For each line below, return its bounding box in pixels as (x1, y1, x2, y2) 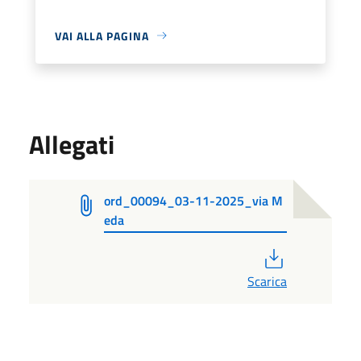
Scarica (247, 271, 287, 291)
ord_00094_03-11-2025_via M (104, 190, 284, 210)
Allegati (29, 124, 114, 164)
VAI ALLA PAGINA (55, 27, 149, 44)
